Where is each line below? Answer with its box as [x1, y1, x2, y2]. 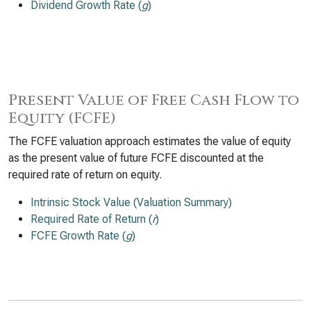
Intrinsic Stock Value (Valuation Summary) [31, 196, 232, 209]
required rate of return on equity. [8, 168, 162, 181]
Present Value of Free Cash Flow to [8, 90, 299, 110]
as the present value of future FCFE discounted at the [8, 151, 264, 165]
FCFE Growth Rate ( [31, 229, 126, 242]
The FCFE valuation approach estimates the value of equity [8, 135, 291, 148]
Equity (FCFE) [8, 108, 116, 128]
